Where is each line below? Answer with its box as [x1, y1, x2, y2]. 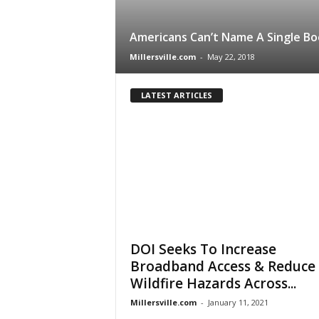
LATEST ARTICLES [140, 89, 212, 100]
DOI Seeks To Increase [130, 239, 276, 258]
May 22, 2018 [206, 51, 255, 62]
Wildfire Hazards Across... [130, 273, 296, 293]
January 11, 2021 [207, 296, 268, 308]
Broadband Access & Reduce [130, 256, 315, 276]
